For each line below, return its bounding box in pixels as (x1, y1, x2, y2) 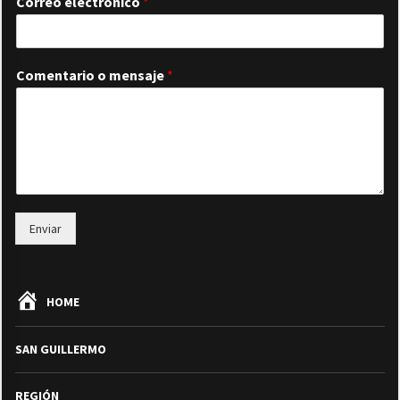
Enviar (29, 221, 62, 237)
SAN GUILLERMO (15, 340, 106, 357)
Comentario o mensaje (16, 66, 167, 85)
